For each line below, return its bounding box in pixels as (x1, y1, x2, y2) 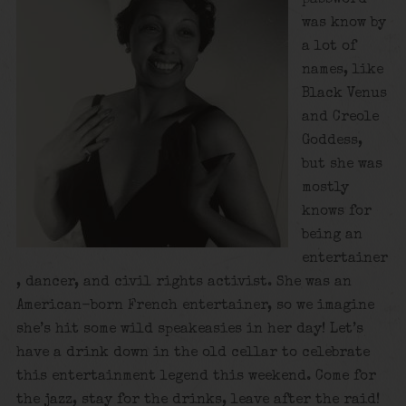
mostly (302, 180, 350, 196)
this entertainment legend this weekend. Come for (15, 369, 376, 384)
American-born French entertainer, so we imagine (15, 298, 374, 314)
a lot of (302, 39, 357, 54)
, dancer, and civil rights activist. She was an (15, 275, 352, 290)
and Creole (302, 110, 380, 125)
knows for (302, 204, 372, 219)
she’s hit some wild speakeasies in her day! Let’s (15, 322, 363, 337)
